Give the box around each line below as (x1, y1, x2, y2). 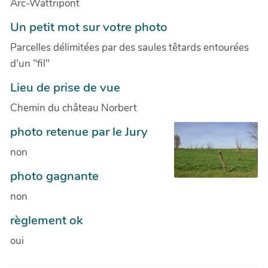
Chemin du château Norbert (10, 100, 137, 115)
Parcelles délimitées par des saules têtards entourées (10, 40, 249, 54)
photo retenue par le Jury (10, 123, 148, 140)
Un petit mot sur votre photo (10, 18, 167, 35)
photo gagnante (10, 167, 99, 184)
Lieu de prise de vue (10, 78, 120, 96)
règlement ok (10, 211, 83, 229)
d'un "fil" (10, 56, 50, 71)
